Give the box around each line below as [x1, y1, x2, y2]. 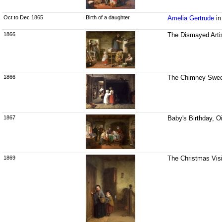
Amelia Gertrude [167, 14, 215, 22]
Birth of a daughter [85, 14, 130, 21]
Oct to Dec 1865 [3, 14, 43, 21]
